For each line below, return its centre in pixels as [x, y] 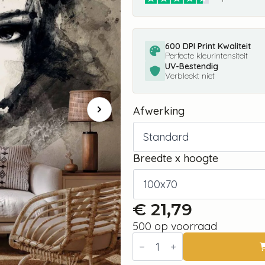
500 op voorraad [175, 226]
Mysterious [159, 257]
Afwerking [159, 111]
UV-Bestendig [192, 67]
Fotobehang [161, 237]
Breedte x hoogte [176, 158]
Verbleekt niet [190, 76]
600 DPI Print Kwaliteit [208, 46]
